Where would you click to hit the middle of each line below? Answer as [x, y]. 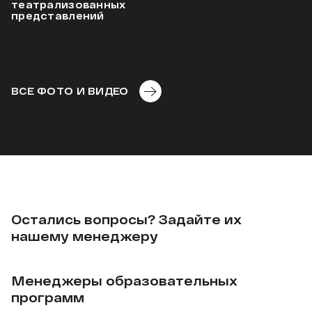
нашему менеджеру [85, 236]
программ [48, 297]
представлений [58, 15]
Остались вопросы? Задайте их [126, 219]
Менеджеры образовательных [124, 280]
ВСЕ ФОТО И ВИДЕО [70, 91]
